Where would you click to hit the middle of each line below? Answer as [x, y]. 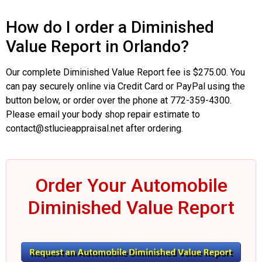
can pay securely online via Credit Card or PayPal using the [125, 86]
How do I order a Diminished [110, 27]
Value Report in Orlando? [97, 46]
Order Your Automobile [131, 185]
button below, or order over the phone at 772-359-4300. [119, 100]
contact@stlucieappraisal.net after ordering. [94, 128]
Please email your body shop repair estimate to [103, 114]
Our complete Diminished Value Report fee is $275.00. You [125, 72]
